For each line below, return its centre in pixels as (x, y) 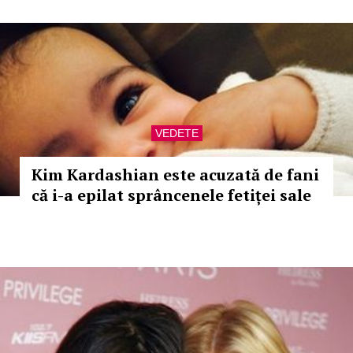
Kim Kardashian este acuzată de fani (175, 175)
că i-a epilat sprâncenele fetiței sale (171, 195)
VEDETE (176, 133)
